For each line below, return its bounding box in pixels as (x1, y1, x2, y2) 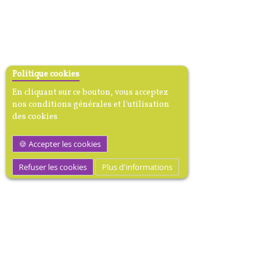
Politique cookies (12, 69, 80, 80)
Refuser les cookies (19, 161, 87, 172)
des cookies (12, 111, 58, 123)
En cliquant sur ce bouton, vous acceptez (12, 87, 168, 98)
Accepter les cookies (27, 138, 101, 149)
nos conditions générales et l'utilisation (12, 99, 169, 110)
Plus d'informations (102, 161, 172, 172)
